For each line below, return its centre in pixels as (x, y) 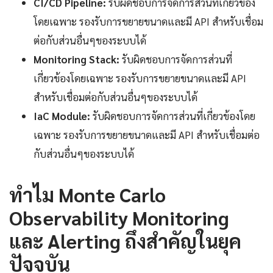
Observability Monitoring (119, 218)
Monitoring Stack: (76, 59)
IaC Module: (62, 116)
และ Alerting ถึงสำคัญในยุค (125, 241)
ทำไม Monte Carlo (87, 194)
